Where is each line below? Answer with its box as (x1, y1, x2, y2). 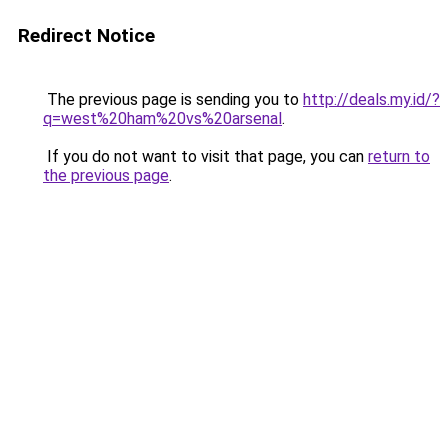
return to (368, 147, 430, 166)
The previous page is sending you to (43, 90, 303, 109)
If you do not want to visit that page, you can (43, 147, 368, 166)
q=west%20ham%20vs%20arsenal (43, 109, 282, 128)
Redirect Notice (18, 24, 155, 47)
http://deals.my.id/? (303, 90, 440, 109)
